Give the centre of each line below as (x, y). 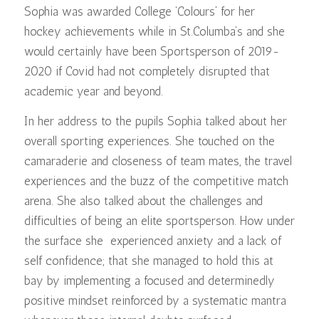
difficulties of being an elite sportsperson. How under (159, 221)
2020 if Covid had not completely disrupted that (147, 71)
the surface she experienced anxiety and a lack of (152, 241)
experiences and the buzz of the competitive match (156, 181)
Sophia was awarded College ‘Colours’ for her (139, 11)
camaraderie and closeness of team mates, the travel (158, 161)
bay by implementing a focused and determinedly (149, 281)
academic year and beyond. (97, 91)
